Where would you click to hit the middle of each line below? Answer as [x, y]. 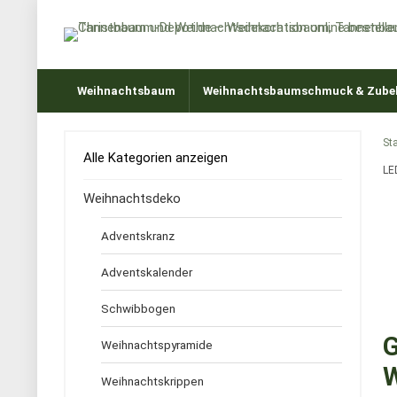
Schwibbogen [138, 308]
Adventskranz [138, 236]
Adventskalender [147, 272]
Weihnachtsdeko [132, 198]
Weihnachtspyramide [157, 345]
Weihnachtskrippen [152, 381]
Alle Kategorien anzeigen [156, 158]
